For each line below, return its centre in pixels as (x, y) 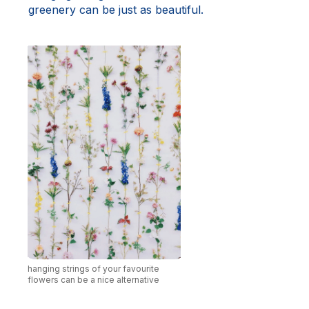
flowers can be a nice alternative (93, 279)
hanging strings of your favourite (93, 268)
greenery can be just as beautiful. (116, 9)
